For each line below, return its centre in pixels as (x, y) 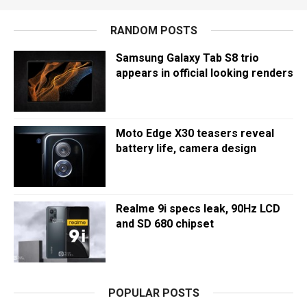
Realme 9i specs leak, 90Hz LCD (198, 209)
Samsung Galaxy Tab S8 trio (187, 58)
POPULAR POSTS (153, 293)
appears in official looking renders (205, 73)
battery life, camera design (186, 148)
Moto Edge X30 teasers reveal (195, 133)
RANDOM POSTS (153, 30)
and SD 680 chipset (165, 224)
